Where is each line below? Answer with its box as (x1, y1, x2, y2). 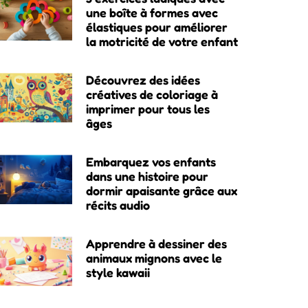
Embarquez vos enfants (85, 154, 216, 170)
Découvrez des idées (85, 72, 200, 88)
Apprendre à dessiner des (85, 236, 227, 252)
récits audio (85, 197, 150, 213)
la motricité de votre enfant (85, 34, 238, 49)
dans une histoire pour (85, 168, 208, 184)
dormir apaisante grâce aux (85, 183, 237, 199)
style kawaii (85, 265, 150, 280)
